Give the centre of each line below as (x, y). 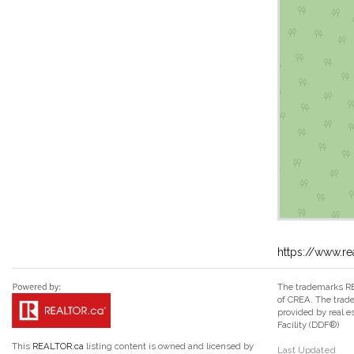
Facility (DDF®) (308, 324)
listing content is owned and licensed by (169, 346)
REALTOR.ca (58, 346)
